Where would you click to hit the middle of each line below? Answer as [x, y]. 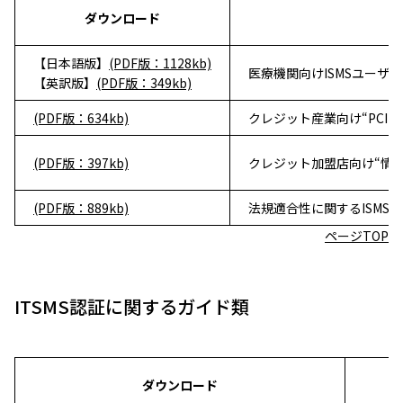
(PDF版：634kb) [81, 118]
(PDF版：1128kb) [160, 63]
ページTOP [357, 236]
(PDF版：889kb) [81, 208]
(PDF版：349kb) [144, 83]
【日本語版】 [71, 63]
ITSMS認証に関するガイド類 [132, 306]
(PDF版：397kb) [81, 163]
